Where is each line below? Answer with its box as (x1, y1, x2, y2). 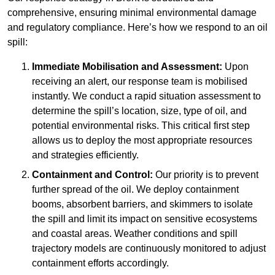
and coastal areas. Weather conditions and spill (32, 228, 238, 239)
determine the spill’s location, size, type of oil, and (32, 106, 247, 117)
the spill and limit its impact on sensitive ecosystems (32, 214, 257, 225)
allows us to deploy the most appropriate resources (32, 135, 252, 146)
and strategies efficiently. (32, 150, 139, 161)
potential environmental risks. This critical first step (32, 120, 250, 131)
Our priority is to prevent (153, 169, 258, 180)
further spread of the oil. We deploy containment (32, 184, 239, 195)
